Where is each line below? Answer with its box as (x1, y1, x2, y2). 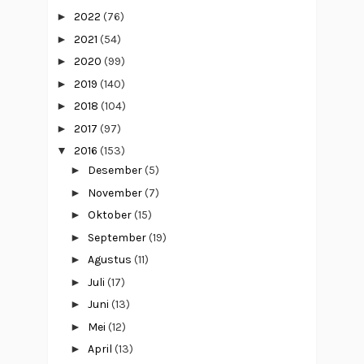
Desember (87, 163, 145, 178)
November (87, 185, 145, 200)
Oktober (87, 208, 134, 223)
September (87, 230, 149, 245)
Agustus (87, 253, 134, 267)
